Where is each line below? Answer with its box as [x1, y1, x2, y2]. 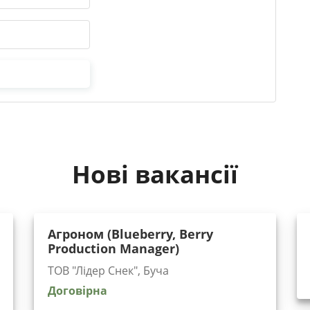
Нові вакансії [72, 158, 238, 191]
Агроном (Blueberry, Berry [48, 226, 213, 243]
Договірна [48, 282, 107, 298]
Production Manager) [48, 240, 179, 257]
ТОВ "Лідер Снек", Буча [48, 263, 169, 279]
